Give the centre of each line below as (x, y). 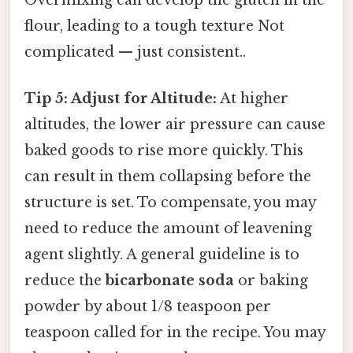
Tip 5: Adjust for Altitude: (121, 98)
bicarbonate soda (170, 280)
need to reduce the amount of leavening (168, 228)
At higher (253, 98)
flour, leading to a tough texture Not (154, 26)
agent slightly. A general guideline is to (162, 254)
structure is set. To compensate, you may (170, 202)
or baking (271, 280)
